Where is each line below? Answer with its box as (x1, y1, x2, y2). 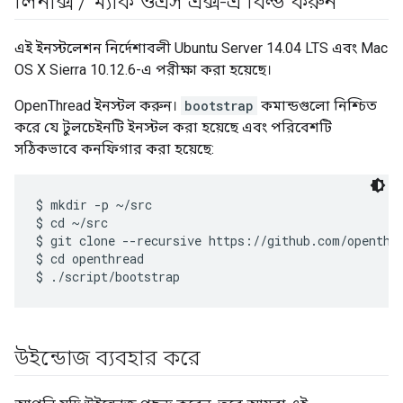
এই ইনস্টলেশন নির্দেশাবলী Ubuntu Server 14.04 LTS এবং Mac (14, 40, 388, 58)
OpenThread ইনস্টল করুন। (14, 97, 181, 115)
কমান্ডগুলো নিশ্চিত (257, 97, 377, 115)
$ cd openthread (36, 250, 144, 268)
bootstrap (184, 97, 254, 115)
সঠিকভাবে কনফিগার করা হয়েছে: (14, 140, 214, 158)
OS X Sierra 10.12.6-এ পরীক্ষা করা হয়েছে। (14, 61, 272, 79)
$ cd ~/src (36, 214, 108, 232)
